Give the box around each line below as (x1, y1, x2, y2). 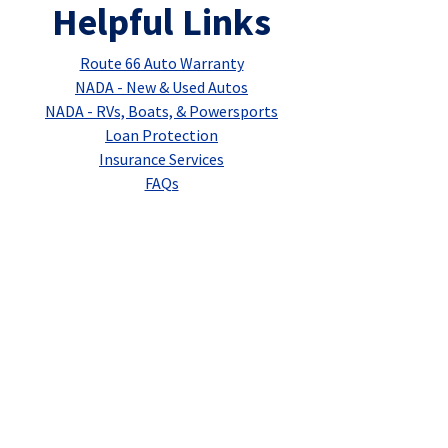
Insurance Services (99, 149, 224, 169)
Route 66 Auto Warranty (79, 53, 244, 73)
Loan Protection (105, 125, 218, 145)
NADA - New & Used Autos (75, 77, 248, 97)
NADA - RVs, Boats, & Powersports (45, 101, 278, 121)
